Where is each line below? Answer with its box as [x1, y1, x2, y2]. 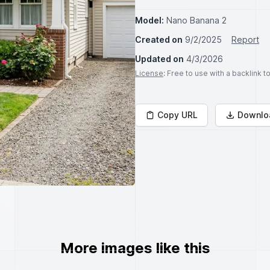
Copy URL [157, 110, 198, 120]
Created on [135, 34, 183, 45]
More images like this [60, 239, 210, 257]
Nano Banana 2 [166, 15, 227, 25]
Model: [135, 15, 164, 25]
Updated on [135, 54, 184, 64]
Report [231, 34, 259, 45]
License [135, 69, 163, 78]
